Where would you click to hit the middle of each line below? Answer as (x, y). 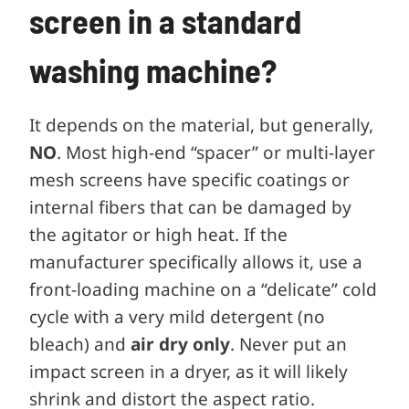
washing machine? (153, 69)
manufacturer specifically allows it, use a (196, 262)
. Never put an (288, 344)
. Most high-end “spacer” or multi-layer (216, 152)
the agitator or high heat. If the (158, 234)
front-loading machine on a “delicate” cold (203, 289)
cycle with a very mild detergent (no (177, 316)
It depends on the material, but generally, (201, 125)
